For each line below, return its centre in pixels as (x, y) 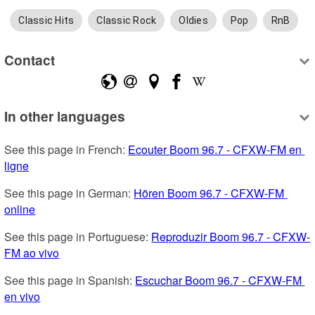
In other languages (65, 116)
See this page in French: (66, 149)
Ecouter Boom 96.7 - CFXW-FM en (215, 149)
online (20, 209)
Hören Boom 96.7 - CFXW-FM (209, 193)
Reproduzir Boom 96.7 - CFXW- (231, 236)
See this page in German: (69, 193)
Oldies (193, 20)
